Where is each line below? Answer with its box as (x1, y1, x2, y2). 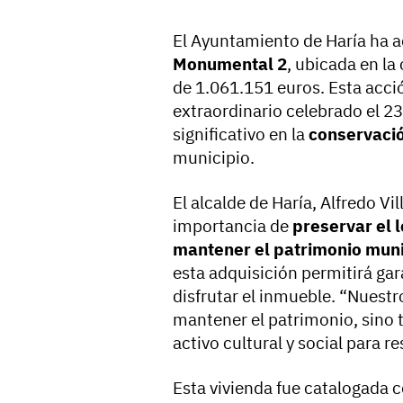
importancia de (173, 215, 292, 237)
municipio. (173, 147, 255, 169)
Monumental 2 (173, 53, 287, 76)
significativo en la (173, 123, 309, 146)
